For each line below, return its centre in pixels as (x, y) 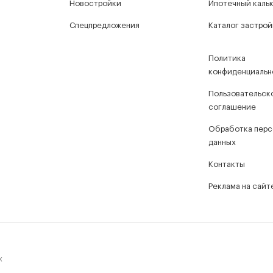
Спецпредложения (105, 25)
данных (222, 142)
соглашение (232, 107)
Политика (227, 58)
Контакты (227, 164)
